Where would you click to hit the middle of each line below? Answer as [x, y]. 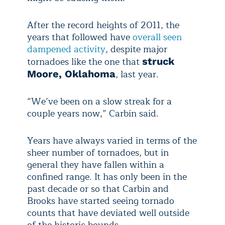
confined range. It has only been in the [107, 177]
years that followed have [80, 37]
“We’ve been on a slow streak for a [99, 102]
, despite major [136, 49]
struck [158, 62]
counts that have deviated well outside [108, 213]
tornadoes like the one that [85, 62]
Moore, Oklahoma [71, 74]
